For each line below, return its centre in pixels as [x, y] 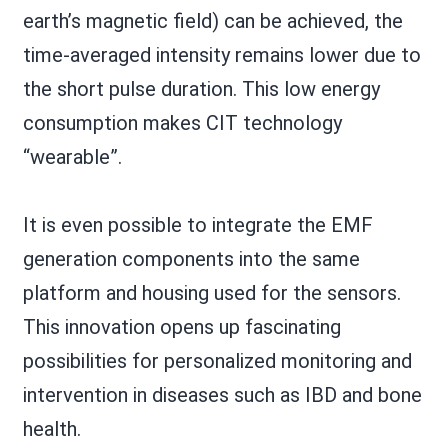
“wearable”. [72, 156]
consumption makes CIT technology [182, 122]
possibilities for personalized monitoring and [217, 360]
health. [51, 428]
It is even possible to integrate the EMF [197, 224]
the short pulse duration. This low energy [201, 88]
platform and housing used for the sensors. [211, 292]
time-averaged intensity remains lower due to [221, 54]
